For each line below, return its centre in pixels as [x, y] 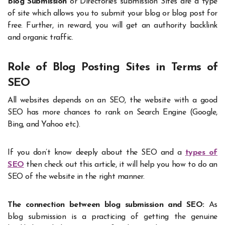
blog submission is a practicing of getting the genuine [113, 217]
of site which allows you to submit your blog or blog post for [113, 14]
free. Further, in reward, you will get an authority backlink [113, 26]
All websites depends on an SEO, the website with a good [113, 100]
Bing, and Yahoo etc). [44, 124]
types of [201, 152]
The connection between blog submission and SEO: [106, 205]
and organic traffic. [40, 38]
